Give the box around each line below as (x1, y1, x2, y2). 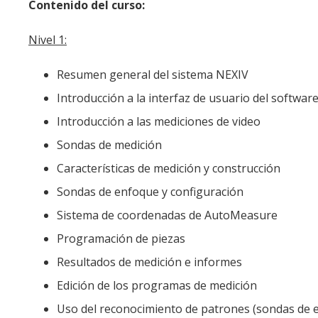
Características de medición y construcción (57, 160, 280, 176)
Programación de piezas (57, 230, 185, 246)
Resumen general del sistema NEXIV (57, 66, 248, 82)
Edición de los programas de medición (57, 277, 257, 293)
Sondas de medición (57, 136, 162, 153)
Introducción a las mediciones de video (57, 113, 261, 129)
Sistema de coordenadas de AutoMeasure (57, 207, 278, 223)
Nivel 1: (28, 31, 67, 48)
